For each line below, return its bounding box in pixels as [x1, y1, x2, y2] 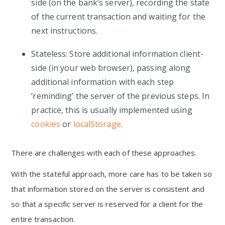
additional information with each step [31, 76, 174, 87]
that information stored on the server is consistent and [11, 184, 204, 194]
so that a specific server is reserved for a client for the [11, 199, 203, 209]
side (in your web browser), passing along [31, 62, 191, 73]
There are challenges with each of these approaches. [11, 148, 197, 158]
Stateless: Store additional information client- [31, 48, 204, 59]
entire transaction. [11, 214, 75, 224]
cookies [31, 119, 61, 130]
